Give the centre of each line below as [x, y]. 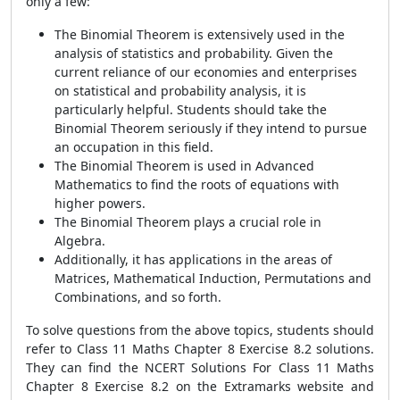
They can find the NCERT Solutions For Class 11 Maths [200, 367]
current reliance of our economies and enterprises [206, 72]
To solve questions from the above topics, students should [200, 330]
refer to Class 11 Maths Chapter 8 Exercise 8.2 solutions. [200, 349]
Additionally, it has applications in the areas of [193, 259]
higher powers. [100, 203]
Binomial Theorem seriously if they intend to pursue [211, 128]
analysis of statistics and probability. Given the [194, 53]
